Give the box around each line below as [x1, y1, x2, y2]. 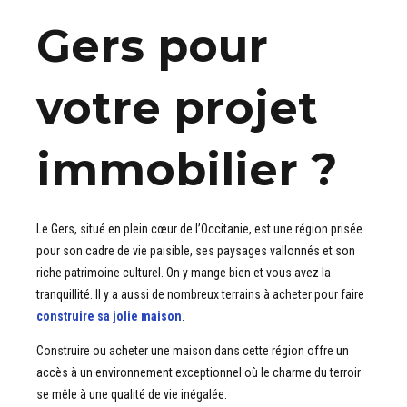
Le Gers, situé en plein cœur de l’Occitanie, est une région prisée [36, 222, 362, 237]
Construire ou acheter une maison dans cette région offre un [36, 343, 349, 359]
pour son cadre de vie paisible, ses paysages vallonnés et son [36, 243, 355, 259]
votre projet [36, 80, 318, 134]
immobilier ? [36, 142, 337, 196]
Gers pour [36, 18, 268, 73]
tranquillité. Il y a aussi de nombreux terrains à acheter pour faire [36, 287, 364, 303]
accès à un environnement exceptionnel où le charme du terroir [36, 365, 361, 381]
